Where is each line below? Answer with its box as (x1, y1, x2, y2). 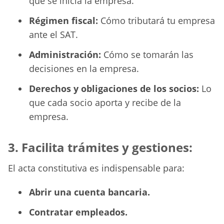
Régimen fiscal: (29, 14, 98, 27)
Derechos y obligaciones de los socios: (29, 82, 199, 95)
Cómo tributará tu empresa (98, 14, 215, 27)
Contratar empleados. (29, 206, 127, 218)
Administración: (29, 48, 101, 61)
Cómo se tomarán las (101, 48, 193, 61)
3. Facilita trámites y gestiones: (8, 139, 192, 156)
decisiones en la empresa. (29, 62, 139, 75)
